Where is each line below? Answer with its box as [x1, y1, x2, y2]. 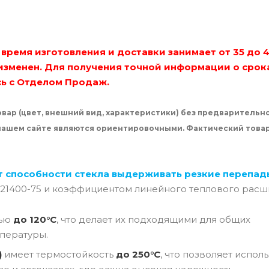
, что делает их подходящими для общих [56, 213, 250, 225]
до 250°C [116, 248, 160, 260]
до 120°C [13, 213, 56, 225]
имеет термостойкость [2, 248, 116, 260]
